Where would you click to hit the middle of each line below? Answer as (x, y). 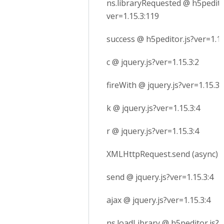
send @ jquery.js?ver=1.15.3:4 (160, 177)
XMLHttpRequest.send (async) (162, 154)
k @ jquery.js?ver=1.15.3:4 (153, 108)
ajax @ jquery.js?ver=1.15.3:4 (158, 200)
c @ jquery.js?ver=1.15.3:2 (153, 62)
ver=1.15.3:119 (133, 16)
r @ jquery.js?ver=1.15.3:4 (153, 131)
